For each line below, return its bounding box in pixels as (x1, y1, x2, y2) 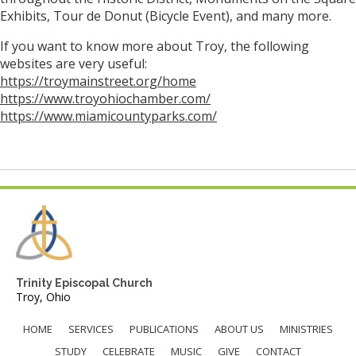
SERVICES (68, 321, 114, 336)
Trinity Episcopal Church (16, 276, 153, 289)
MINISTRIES (280, 321, 333, 336)
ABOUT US (215, 321, 264, 336)
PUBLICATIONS (130, 321, 199, 336)
